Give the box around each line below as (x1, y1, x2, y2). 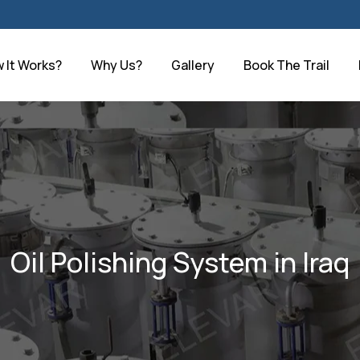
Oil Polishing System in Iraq (10, 243, 350, 280)
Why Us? (90, 56, 142, 74)
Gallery (170, 56, 215, 74)
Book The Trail (243, 56, 329, 74)
